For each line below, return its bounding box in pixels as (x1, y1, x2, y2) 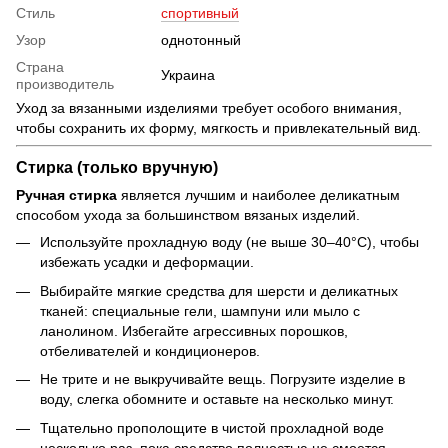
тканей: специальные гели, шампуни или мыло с (40, 302, 360, 319)
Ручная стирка (16, 187, 117, 204)
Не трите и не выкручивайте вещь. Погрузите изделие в (40, 371, 405, 388)
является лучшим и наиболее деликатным (117, 187, 400, 204)
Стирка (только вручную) (16, 158, 218, 177)
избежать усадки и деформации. (40, 254, 254, 271)
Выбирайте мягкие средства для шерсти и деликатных (40, 282, 398, 299)
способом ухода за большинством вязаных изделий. (16, 207, 360, 224)
